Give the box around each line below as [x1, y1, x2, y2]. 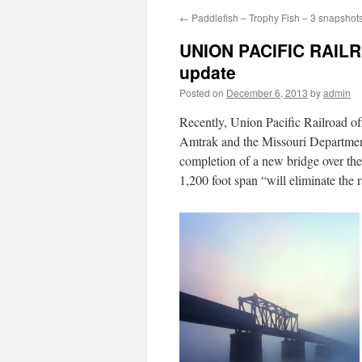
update [179, 60, 236, 84]
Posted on [179, 86, 224, 99]
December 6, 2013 [226, 86, 308, 99]
